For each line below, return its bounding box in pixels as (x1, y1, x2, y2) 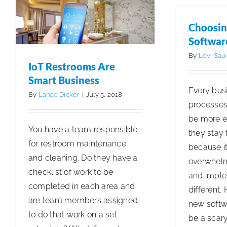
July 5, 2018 (86, 90, 122, 98)
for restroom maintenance (28, 138, 126, 148)
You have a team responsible (28, 124, 138, 134)
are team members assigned (28, 195, 138, 205)
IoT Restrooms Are (28, 60, 115, 72)
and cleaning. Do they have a (28, 153, 138, 163)
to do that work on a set (28, 209, 117, 219)
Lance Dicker (38, 90, 80, 98)
